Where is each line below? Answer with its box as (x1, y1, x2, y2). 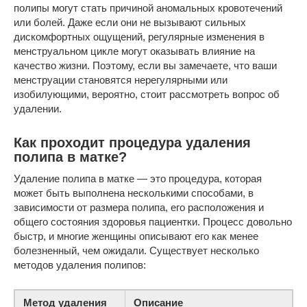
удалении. (14, 102, 62, 114)
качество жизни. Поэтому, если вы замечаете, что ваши (14, 59, 277, 71)
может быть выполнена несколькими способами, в (14, 186, 254, 199)
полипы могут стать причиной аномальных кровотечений (14, 1, 282, 14)
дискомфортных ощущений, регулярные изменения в (14, 30, 265, 42)
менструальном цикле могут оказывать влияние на (14, 45, 255, 57)
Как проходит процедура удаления (14, 134, 251, 150)
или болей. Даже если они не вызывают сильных (14, 16, 246, 28)
